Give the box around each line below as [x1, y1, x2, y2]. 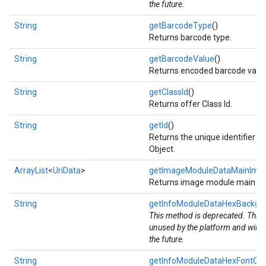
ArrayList [14, 166, 48, 175]
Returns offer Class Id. [149, 99, 232, 109]
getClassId [149, 87, 188, 97]
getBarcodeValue [149, 54, 214, 64]
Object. [149, 144, 175, 154]
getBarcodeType [149, 21, 212, 30]
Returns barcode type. [149, 33, 232, 42]
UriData [53, 166, 81, 175]
